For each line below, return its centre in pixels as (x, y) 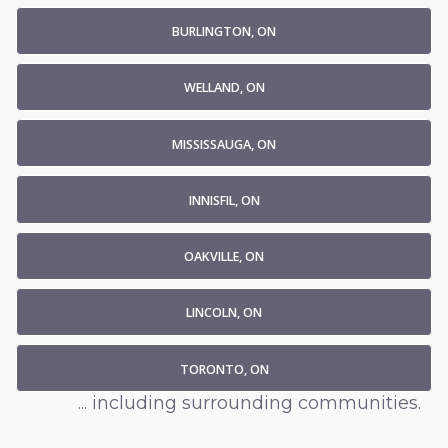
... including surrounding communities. (249, 403)
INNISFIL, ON (224, 200)
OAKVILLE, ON (224, 257)
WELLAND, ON (224, 88)
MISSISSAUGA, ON (224, 144)
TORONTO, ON (224, 369)
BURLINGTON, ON (224, 32)
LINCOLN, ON (224, 313)
